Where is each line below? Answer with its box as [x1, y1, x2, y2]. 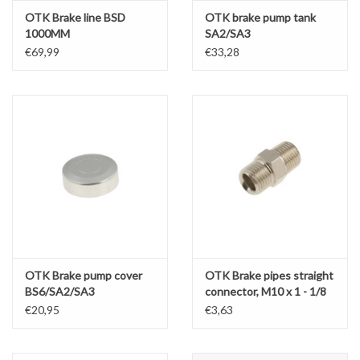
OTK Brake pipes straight [205, 268, 333, 282]
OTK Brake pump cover [25, 268, 142, 282]
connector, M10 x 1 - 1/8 [205, 284, 326, 298]
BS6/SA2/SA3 [25, 284, 95, 298]
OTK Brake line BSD [25, 10, 125, 24]
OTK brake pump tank [205, 10, 316, 24]
